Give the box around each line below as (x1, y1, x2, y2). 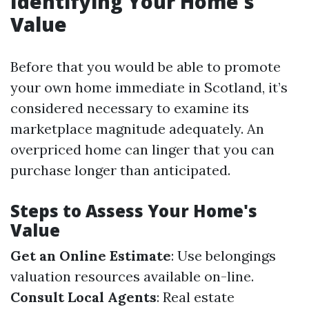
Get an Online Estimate (10, 247, 171, 265)
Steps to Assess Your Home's (10, 199, 257, 223)
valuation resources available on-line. (10, 268, 254, 286)
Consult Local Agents (10, 288, 157, 306)
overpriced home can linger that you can (10, 141, 275, 159)
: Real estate (157, 288, 235, 306)
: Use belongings (171, 247, 276, 265)
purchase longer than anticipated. (10, 161, 230, 179)
